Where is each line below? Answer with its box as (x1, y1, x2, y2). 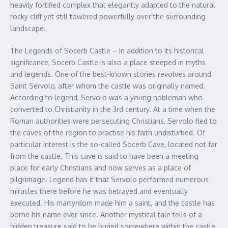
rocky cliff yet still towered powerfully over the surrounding (10, 12, 206, 21)
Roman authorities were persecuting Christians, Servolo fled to (10, 117, 217, 126)
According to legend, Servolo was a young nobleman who (10, 93, 203, 102)
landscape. (10, 24, 46, 33)
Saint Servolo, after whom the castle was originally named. (10, 81, 205, 91)
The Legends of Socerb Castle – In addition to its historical (10, 46, 204, 55)
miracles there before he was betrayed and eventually (10, 187, 188, 196)
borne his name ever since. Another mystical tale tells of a (10, 210, 202, 219)
